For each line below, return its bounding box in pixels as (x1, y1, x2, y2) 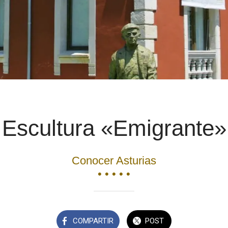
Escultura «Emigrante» (2, 116, 226, 141)
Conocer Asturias (72, 154, 156, 167)
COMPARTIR (72, 216, 113, 225)
